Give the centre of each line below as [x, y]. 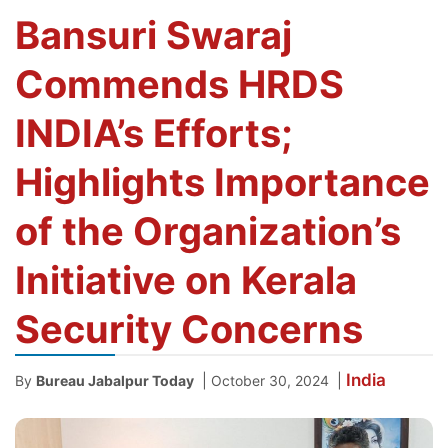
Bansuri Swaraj [153, 34]
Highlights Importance [222, 181]
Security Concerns [189, 328]
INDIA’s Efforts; [154, 132]
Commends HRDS [179, 83]
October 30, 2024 [270, 380]
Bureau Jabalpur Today [115, 380]
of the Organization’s [208, 230]
